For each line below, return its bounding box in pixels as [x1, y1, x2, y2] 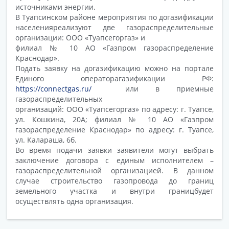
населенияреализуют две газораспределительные [15, 22, 214, 32]
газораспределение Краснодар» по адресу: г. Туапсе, [15, 124, 214, 134]
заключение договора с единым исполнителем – [15, 155, 214, 165]
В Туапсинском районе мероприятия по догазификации [15, 12, 214, 22]
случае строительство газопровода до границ [15, 175, 214, 186]
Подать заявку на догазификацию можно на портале [15, 63, 214, 73]
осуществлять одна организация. [15, 196, 138, 206]
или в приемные [91, 83, 214, 94]
